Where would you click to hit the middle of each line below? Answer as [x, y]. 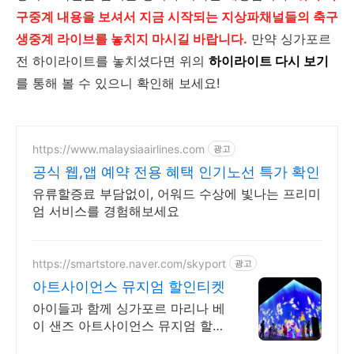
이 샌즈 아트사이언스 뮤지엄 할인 [129, 326]
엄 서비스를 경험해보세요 [106, 211]
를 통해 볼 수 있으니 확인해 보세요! [118, 83]
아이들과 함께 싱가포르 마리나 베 [129, 308]
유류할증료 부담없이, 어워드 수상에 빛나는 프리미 [177, 194]
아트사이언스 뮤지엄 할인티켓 [129, 286]
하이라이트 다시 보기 [269, 61]
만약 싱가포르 [289, 39]
